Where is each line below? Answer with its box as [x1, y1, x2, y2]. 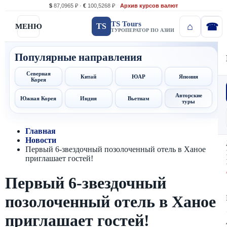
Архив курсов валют [120, 3, 178, 9]
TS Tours [111, 19, 141, 28]
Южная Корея [20, 95, 57, 101]
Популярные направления [15, 52, 142, 63]
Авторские [175, 92, 202, 98]
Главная [25, 127, 56, 135]
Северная [26, 70, 51, 77]
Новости [25, 136, 56, 144]
